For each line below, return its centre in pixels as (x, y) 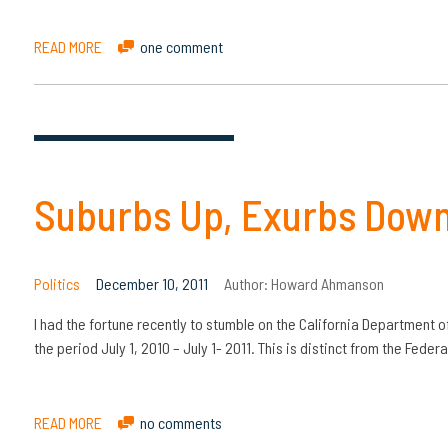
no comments (180, 422)
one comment (181, 47)
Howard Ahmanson (327, 283)
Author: (247, 283)
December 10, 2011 (151, 283)
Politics (56, 283)
